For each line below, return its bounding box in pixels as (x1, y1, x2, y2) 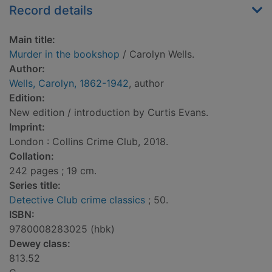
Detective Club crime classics (9, 194, 145, 206)
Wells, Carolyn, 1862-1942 (9, 77, 129, 90)
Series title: (9, 179, 61, 192)
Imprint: (9, 121, 45, 134)
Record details (9, 3, 93, 18)
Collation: (9, 150, 54, 163)
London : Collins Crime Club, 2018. (9, 135, 168, 148)
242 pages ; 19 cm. (9, 165, 97, 177)
